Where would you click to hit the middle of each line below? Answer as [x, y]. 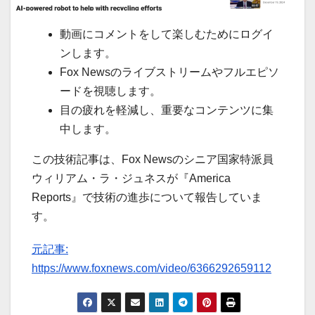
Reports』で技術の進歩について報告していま [147, 197]
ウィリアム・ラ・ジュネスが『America [131, 178]
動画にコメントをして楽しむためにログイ [167, 34]
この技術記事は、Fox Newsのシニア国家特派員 [153, 159]
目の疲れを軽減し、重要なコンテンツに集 [167, 110]
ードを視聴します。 [110, 91]
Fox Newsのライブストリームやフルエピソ [169, 72]
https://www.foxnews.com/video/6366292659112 [152, 268]
